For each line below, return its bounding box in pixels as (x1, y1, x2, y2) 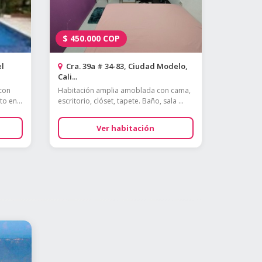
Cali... (57, 71, 77, 82)
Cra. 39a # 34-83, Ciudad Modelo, (64, 61, 188, 71)
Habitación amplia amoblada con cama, (57, 85, 191, 95)
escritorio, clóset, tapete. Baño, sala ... (57, 96, 184, 106)
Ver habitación (96, 123, 155, 133)
